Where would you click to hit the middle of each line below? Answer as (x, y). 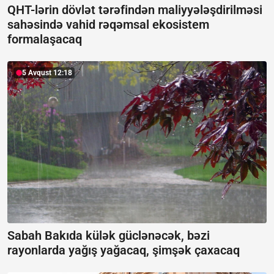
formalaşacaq (45, 39)
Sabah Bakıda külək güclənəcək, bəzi (109, 235)
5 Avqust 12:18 (47, 73)
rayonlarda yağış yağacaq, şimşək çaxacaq (124, 250)
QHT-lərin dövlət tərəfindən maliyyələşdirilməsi (135, 10)
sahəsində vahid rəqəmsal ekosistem (108, 25)
